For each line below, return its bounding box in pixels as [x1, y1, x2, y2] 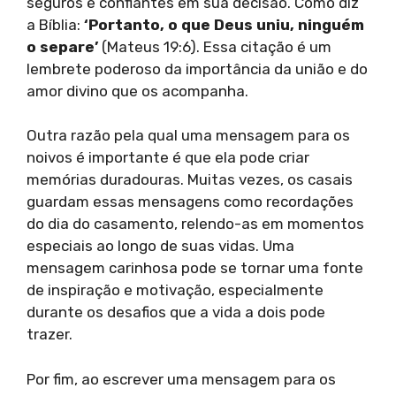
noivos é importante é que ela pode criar [27, 148, 309, 167]
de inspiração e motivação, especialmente [27, 281, 324, 300]
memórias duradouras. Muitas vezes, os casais [27, 171, 353, 189]
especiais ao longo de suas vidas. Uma [27, 237, 294, 255]
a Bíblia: [27, 15, 84, 34]
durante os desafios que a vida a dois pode [27, 303, 325, 322]
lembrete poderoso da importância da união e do [27, 59, 368, 78]
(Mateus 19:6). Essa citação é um [98, 37, 331, 56]
